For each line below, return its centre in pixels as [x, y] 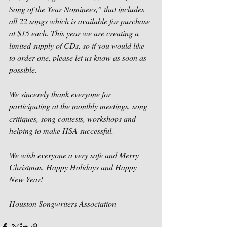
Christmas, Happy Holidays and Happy [74, 167]
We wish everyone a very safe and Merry [75, 155]
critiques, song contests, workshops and [73, 118]
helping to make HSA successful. [62, 130]
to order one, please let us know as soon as [79, 58]
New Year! [27, 179]
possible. [23, 70]
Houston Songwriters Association [64, 203]
